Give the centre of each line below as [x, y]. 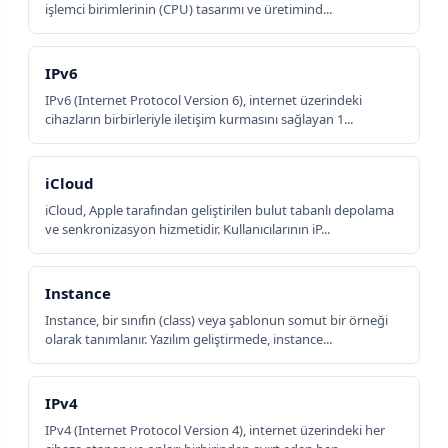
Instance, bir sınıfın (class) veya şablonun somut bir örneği [216, 320]
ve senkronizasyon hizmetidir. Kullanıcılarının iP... [187, 229]
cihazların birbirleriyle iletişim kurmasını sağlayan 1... [199, 119]
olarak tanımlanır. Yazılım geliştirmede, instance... [188, 339]
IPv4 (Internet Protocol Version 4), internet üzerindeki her [215, 430]
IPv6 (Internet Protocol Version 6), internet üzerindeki [203, 100]
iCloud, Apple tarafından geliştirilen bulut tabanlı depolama [219, 210]
